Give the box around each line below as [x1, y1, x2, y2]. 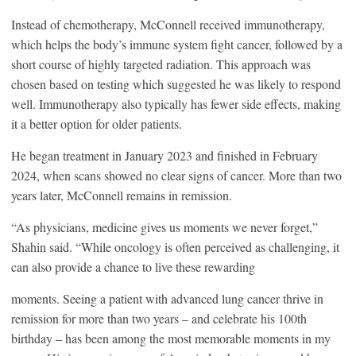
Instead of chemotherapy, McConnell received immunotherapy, [11, 15, 325, 33]
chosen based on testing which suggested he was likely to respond [11, 75, 341, 92]
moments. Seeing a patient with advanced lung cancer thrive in [11, 289, 323, 307]
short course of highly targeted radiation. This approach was [11, 55, 311, 72]
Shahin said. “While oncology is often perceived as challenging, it [11, 238, 339, 255]
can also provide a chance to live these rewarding [11, 257, 259, 275]
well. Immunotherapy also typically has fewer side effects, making [11, 95, 341, 112]
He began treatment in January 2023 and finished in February [11, 146, 318, 164]
